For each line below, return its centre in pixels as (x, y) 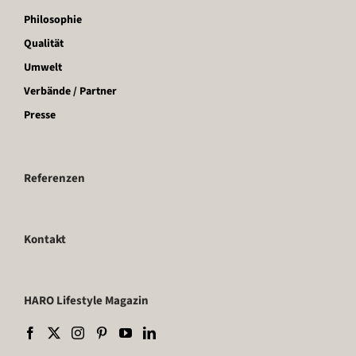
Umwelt (43, 67)
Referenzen (54, 178)
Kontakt (45, 239)
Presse (40, 115)
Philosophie (53, 19)
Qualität (44, 43)
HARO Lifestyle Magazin (86, 300)
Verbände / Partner (70, 91)
